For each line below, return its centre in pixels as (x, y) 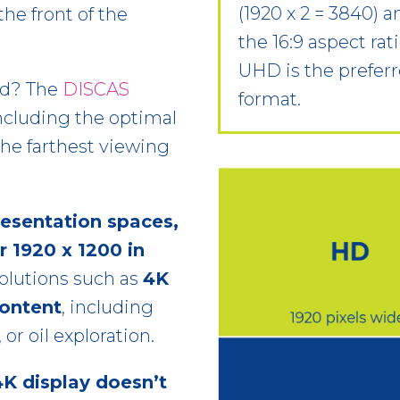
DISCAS (96, 89)
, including (108, 307)
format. (270, 99)
